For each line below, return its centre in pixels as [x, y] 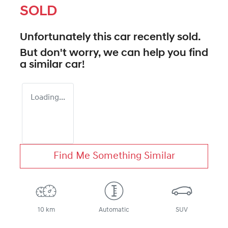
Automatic [114, 210]
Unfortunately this [67, 37]
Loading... [48, 97]
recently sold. [166, 37]
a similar [42, 65]
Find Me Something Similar [114, 156]
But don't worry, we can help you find [114, 53]
